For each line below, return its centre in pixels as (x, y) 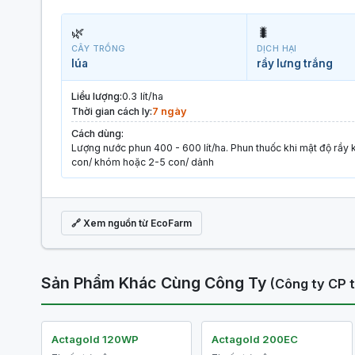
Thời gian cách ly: (112, 111)
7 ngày (170, 111)
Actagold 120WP (95, 339)
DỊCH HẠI (277, 49)
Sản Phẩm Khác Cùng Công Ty (156, 283)
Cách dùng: (97, 134)
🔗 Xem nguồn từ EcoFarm (132, 223)
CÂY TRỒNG (99, 49)
